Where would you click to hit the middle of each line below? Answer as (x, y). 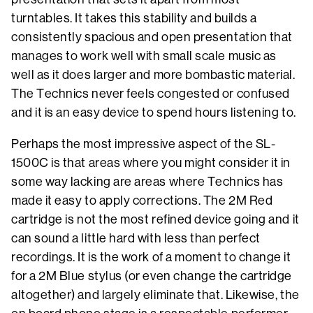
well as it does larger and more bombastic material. (153, 75)
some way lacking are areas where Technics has (147, 182)
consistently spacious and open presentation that (152, 37)
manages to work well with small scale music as (144, 56)
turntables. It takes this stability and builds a (134, 19)
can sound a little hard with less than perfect (136, 239)
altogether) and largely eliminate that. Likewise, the (155, 295)
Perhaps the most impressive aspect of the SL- (144, 144)
